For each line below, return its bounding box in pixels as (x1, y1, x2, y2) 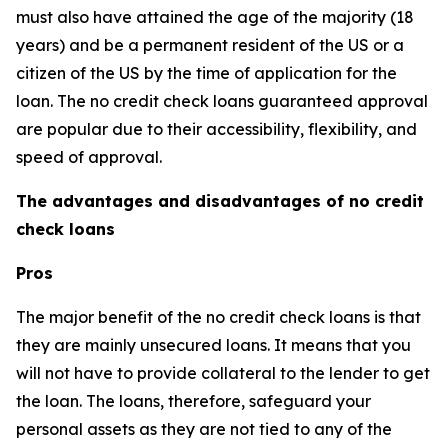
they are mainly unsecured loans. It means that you (16, 335, 411, 356)
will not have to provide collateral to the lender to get (16, 363, 430, 384)
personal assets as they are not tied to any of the (16, 419, 392, 440)
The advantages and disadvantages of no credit (16, 191, 424, 212)
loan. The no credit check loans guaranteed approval (16, 91, 428, 112)
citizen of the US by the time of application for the (16, 63, 397, 84)
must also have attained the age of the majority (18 (16, 7, 414, 28)
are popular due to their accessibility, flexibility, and (16, 119, 417, 140)
